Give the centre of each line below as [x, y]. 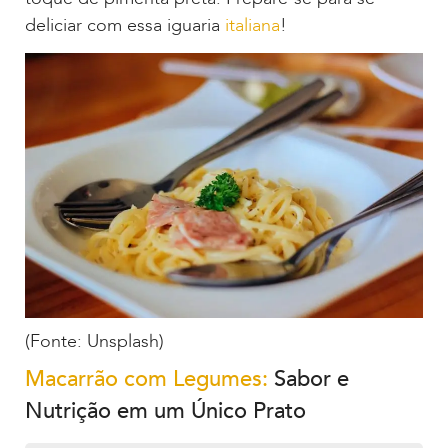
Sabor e [308, 379]
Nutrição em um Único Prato [165, 411]
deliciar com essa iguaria [125, 25]
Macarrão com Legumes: [146, 379]
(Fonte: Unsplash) [94, 342]
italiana [252, 25]
